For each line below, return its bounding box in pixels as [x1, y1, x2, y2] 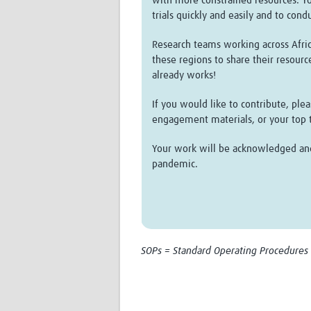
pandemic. [152, 159, 198, 170]
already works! [152, 70, 216, 81]
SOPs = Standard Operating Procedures [141, 246, 308, 257]
